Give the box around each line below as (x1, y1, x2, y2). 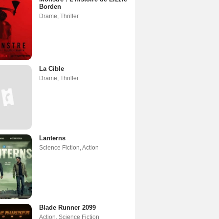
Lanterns (39, 134, 66, 142)
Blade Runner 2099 (39, 203, 96, 211)
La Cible (39, 65, 64, 72)
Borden (39, 2, 61, 10)
